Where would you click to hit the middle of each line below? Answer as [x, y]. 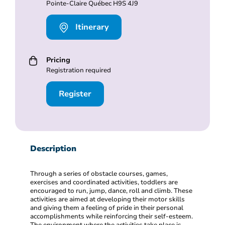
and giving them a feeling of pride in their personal [107, 208]
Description [53, 148]
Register [75, 94]
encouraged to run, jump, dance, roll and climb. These [111, 191]
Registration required [79, 70]
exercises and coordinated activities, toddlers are [104, 182]
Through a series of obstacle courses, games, [99, 174]
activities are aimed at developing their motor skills [107, 199]
